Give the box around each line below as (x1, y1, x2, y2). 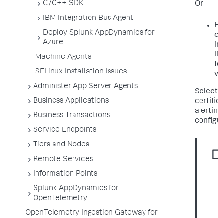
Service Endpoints (33, 127, 96, 134)
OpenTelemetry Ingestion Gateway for (25, 209, 158, 217)
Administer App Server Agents (33, 83, 138, 91)
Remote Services (33, 156, 93, 163)
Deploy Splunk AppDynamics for (43, 29, 155, 37)
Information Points (33, 170, 97, 178)
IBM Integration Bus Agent (43, 15, 133, 22)
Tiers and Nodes (33, 141, 89, 149)
